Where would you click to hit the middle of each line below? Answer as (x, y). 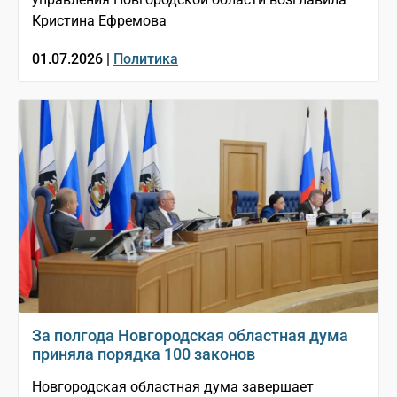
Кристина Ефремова (99, 20)
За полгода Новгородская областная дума (190, 335)
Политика (146, 58)
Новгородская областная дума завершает (173, 386)
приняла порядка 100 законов (144, 354)
